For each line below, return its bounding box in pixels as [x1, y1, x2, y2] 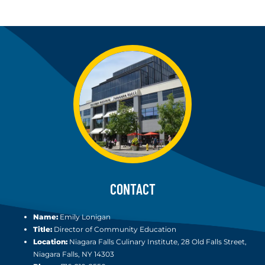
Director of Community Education [52, 225, 176, 234]
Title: [33, 225, 52, 234]
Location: [33, 237, 67, 247]
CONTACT [109, 180, 156, 198]
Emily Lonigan [58, 212, 111, 222]
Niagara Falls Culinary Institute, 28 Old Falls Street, [67, 237, 247, 247]
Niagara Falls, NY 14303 [33, 250, 114, 259]
